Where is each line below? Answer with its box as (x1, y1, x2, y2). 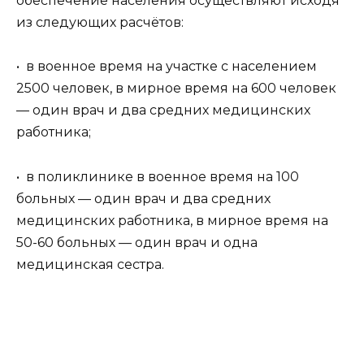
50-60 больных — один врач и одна (16, 234, 258, 250)
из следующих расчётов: (16, 15, 184, 31)
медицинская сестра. (16, 256, 164, 272)
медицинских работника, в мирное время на (16, 212, 328, 228)
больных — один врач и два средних (16, 190, 271, 206)
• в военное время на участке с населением (16, 58, 317, 75)
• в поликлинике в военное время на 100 (16, 168, 299, 184)
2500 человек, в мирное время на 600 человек (16, 80, 336, 97)
